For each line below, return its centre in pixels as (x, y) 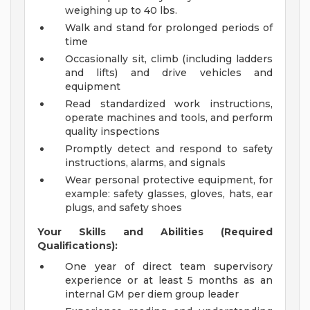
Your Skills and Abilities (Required (155, 232)
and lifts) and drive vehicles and (169, 73)
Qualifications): (77, 246)
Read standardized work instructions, (169, 104)
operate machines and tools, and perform (169, 118)
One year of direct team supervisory (169, 267)
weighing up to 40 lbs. (121, 11)
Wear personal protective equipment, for (169, 180)
